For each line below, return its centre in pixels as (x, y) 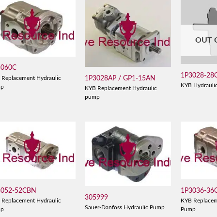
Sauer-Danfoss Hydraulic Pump (125, 208)
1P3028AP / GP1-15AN (120, 78)
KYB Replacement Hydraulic (121, 89)
